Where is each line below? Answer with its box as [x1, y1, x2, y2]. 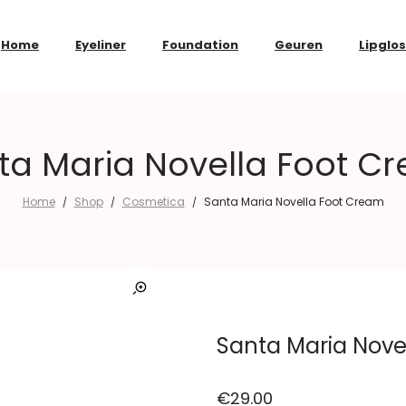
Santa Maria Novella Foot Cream [203, 193, 384, 209]
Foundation [162, 36, 238, 53]
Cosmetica [121, 193, 185, 209]
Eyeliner [75, 36, 126, 53]
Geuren [275, 36, 323, 53]
